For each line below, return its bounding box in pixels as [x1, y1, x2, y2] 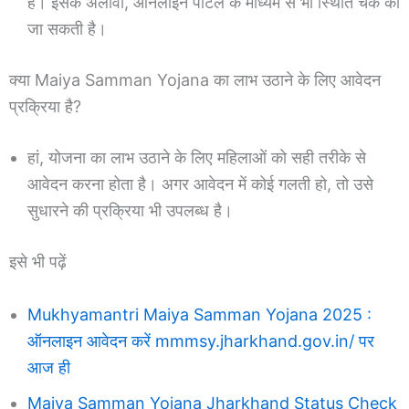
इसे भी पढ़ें [9, 251, 67, 271]
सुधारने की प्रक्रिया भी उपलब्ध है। [27, 200, 233, 220]
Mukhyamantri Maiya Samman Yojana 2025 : [27, 304, 372, 324]
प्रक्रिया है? [9, 96, 81, 116]
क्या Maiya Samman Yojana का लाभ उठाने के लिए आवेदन [9, 69, 381, 89]
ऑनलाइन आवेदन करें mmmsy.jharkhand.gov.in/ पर [27, 330, 374, 351]
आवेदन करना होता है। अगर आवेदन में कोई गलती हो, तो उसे [27, 173, 373, 194]
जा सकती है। [27, 18, 107, 38]
